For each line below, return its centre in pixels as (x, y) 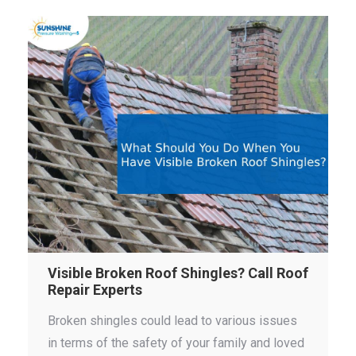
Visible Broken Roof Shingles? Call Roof (178, 273)
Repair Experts (95, 290)
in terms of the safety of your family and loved (176, 343)
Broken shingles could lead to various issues (172, 321)
